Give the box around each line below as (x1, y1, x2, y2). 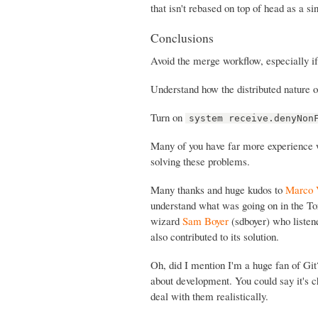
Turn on (150, 110, 185, 125)
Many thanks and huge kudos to (150, 182, 285, 197)
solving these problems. (150, 154, 250, 169)
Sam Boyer (182, 214, 229, 229)
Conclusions (150, 28, 214, 46)
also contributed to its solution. (150, 229, 279, 244)
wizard (150, 214, 182, 229)
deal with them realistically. (150, 289, 268, 304)
